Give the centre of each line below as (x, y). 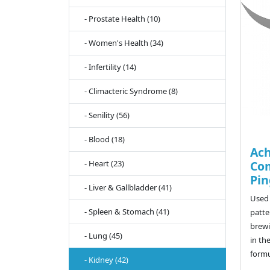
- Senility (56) (104, 115)
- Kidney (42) (104, 260)
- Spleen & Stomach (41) (124, 212)
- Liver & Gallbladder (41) (125, 188)
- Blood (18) (102, 140)
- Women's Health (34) (121, 43)
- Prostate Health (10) (120, 19)
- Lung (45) (101, 236)
